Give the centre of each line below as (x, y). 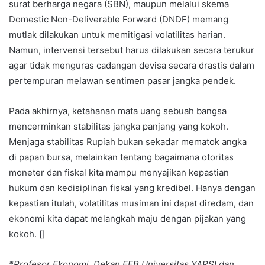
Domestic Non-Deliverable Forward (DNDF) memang (119, 20)
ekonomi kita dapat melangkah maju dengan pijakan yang (127, 219)
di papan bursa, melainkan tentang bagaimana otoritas (121, 157)
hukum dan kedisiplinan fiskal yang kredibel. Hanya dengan (132, 188)
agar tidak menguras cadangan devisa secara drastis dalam (132, 66)
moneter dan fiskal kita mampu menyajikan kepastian (119, 173)
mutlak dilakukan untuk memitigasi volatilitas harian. (117, 35)
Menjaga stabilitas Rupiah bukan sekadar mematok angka (128, 142)
